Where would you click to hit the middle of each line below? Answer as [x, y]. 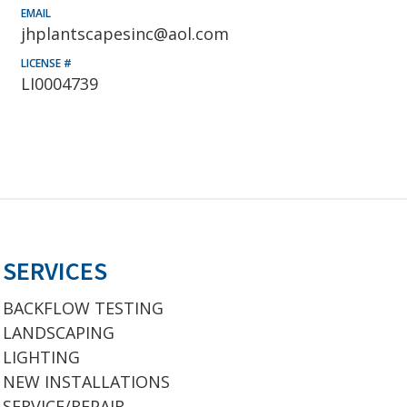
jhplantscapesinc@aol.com [125, 34]
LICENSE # [46, 63]
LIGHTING [41, 357]
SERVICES [55, 271]
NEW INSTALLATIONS [86, 382]
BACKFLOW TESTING [83, 308]
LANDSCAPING [59, 333]
